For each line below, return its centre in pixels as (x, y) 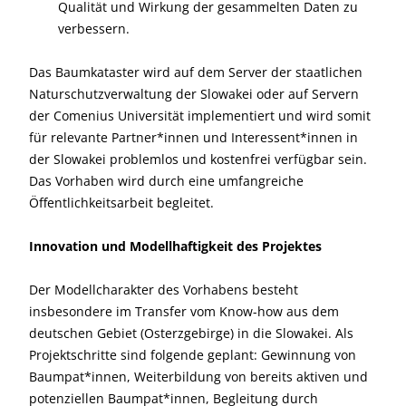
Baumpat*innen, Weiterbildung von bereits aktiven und (198, 377)
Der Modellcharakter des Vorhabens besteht (164, 290)
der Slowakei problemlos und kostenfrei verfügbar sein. (198, 159)
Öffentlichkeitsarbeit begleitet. (121, 203)
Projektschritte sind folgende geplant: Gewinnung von (193, 355)
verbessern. (94, 29)
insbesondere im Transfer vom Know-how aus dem (184, 311)
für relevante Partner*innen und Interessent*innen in (193, 137)
